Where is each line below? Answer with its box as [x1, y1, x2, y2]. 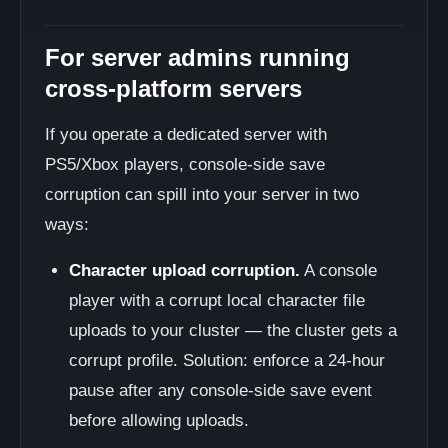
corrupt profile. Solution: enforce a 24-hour [69, 351, 385, 370]
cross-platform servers [45, 75, 302, 102]
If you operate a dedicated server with [45, 125, 327, 144]
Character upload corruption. [69, 261, 300, 280]
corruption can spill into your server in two [45, 185, 359, 204]
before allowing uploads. [69, 411, 249, 430]
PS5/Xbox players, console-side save [45, 155, 325, 174]
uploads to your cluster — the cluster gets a [69, 321, 397, 340]
